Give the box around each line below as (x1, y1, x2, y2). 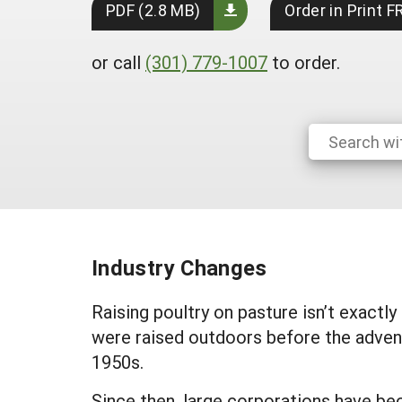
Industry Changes (92, 253, 267, 282)
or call (92, 50, 145, 74)
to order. (267, 50, 340, 74)
